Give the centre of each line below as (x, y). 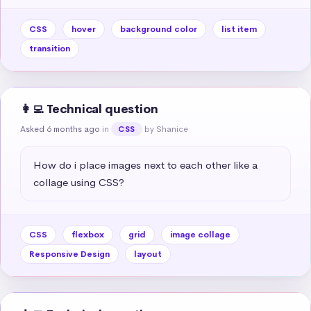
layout (148, 254)
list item (239, 29)
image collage (200, 234)
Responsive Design (69, 254)
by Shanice (166, 129)
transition (50, 48)
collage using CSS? (79, 182)
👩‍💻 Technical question (89, 109)
